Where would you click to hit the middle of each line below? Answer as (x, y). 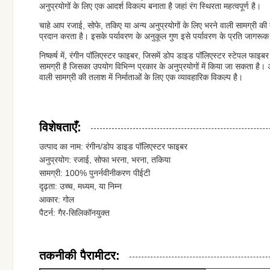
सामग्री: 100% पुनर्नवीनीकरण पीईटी (95, 173)
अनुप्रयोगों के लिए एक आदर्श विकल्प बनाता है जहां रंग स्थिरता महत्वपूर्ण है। (150, 6)
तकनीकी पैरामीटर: (80, 256)
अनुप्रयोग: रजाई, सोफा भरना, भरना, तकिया (105, 160)
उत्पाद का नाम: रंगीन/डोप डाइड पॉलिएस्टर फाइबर (113, 146)
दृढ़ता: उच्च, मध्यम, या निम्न (80, 186)
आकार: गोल (57, 199)
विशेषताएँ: (60, 127)
